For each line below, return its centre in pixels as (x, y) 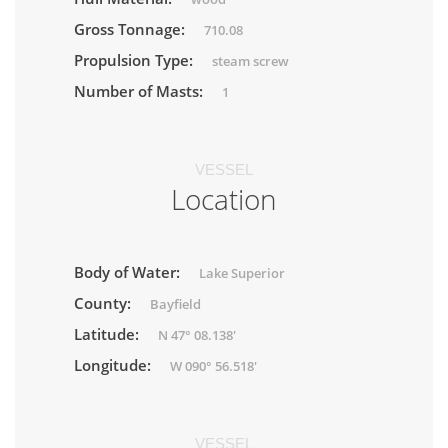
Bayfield (175, 304)
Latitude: (108, 334)
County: (104, 303)
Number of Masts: (140, 91)
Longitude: (114, 365)
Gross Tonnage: (131, 29)
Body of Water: (129, 272)
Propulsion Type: (135, 60)
